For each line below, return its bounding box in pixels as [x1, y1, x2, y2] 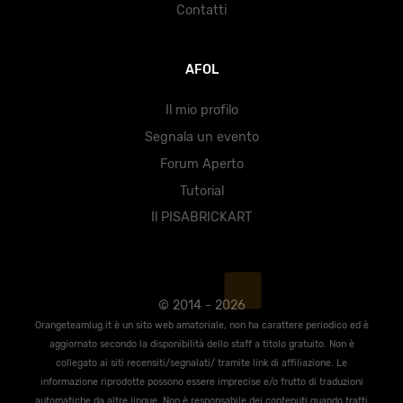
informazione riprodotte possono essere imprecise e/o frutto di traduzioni [40, 375, 363, 388]
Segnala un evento [144, 129, 259, 145]
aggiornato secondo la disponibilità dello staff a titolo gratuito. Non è [49, 337, 354, 350]
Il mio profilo [165, 103, 238, 119]
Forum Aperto [159, 156, 244, 172]
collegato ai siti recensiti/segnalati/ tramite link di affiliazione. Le [56, 356, 347, 369]
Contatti [176, 3, 227, 19]
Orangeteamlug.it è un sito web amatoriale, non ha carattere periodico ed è [34, 318, 369, 331]
